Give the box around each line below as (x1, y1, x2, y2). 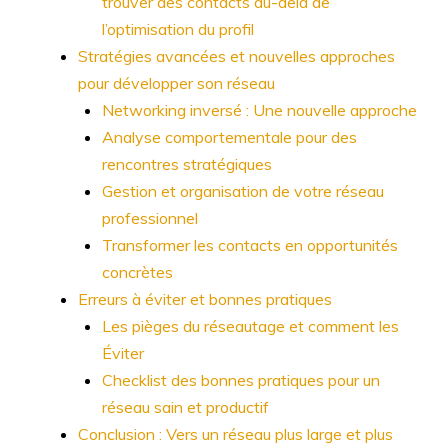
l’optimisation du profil (102, 19, 254, 39)
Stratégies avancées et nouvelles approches (78, 46, 395, 66)
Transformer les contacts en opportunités (102, 235, 398, 255)
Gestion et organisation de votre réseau (102, 181, 384, 201)
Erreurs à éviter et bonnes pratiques (78, 289, 332, 309)
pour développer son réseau (78, 73, 275, 93)
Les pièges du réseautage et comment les (102, 316, 399, 336)
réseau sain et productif (102, 397, 269, 417)
